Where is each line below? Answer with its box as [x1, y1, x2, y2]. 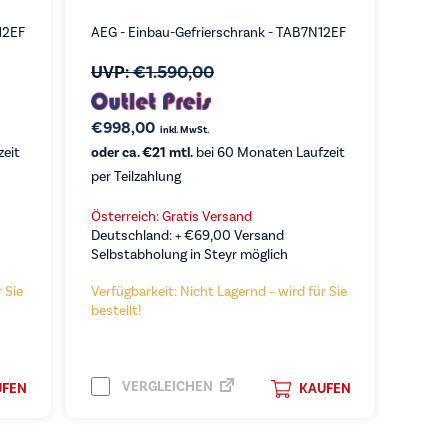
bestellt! [90, 302, 141, 319]
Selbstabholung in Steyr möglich [90, 246, 288, 263]
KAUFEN [298, 380, 351, 397]
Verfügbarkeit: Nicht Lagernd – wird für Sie [90, 283, 347, 300]
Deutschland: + [90, 227, 184, 244]
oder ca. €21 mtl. [90, 144, 193, 161]
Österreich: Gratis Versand [90, 208, 252, 225]
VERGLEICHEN [118, 377, 213, 395]
